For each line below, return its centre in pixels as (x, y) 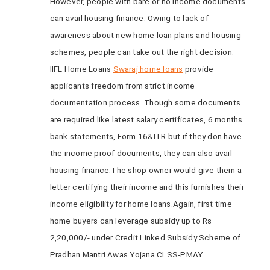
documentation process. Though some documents (145, 102)
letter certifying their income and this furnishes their (147, 187)
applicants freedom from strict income (122, 86)
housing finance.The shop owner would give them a (146, 170)
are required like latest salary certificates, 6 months (146, 119)
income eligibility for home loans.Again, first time (141, 204)
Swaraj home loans (148, 69)
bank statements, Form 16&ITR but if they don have (146, 136)
